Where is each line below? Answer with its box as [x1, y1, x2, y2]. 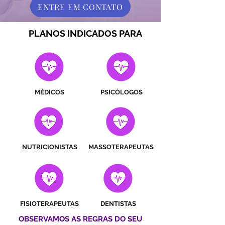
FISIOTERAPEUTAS [20, 200, 79, 207]
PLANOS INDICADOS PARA [29, 28, 142, 39]
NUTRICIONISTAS [22, 143, 77, 151]
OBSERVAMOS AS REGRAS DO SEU [19, 214, 142, 223]
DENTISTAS [100, 200, 136, 207]
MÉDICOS [35, 88, 64, 96]
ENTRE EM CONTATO [38, 1, 123, 12]
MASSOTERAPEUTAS [88, 143, 154, 151]
